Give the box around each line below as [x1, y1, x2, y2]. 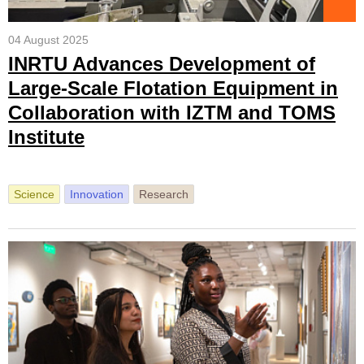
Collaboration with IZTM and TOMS [8, 102, 336, 123]
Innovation [70, 188, 123, 201]
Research [139, 188, 188, 201]
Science [14, 188, 54, 201]
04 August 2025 [8, 33, 89, 46]
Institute [8, 126, 84, 148]
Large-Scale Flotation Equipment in [8, 77, 338, 99]
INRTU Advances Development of [8, 53, 315, 75]
